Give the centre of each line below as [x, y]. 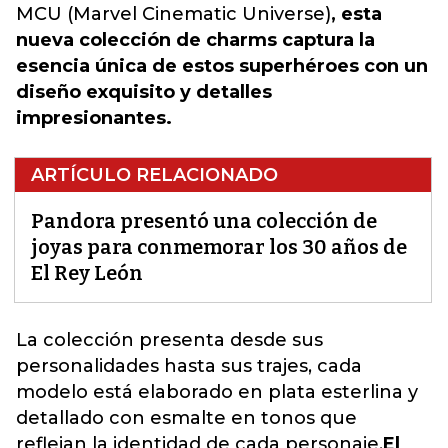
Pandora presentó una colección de [204, 221]
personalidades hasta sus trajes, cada [189, 366]
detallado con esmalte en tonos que [186, 418]
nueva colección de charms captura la [195, 40]
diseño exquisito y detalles [144, 92]
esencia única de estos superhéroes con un [222, 66]
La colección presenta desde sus [169, 340]
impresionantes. [94, 118]
